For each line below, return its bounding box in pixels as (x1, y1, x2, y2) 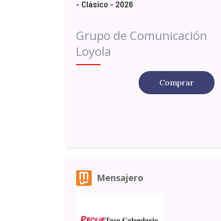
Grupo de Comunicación (76, 27, 208, 44)
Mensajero (97, 172, 144, 184)
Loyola (76, 43, 111, 60)
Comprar (159, 77, 194, 88)
